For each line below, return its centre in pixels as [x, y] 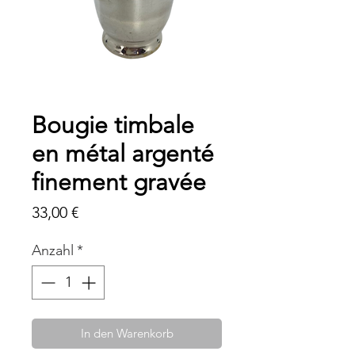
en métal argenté [123, 153]
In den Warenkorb [127, 333]
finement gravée [119, 182]
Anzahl [53, 250]
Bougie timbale [113, 125]
